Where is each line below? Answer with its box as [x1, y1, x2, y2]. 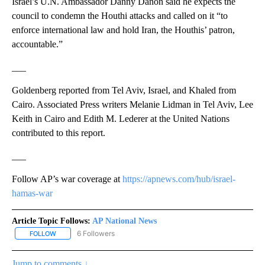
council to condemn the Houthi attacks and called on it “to [12, 10, 228, 21]
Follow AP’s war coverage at [12, 173, 122, 184]
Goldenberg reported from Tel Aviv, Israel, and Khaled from [12, 85, 236, 95]
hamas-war [12, 188, 53, 198]
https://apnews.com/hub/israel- [122, 173, 235, 184]
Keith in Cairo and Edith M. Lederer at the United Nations [12, 113, 230, 124]
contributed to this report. [12, 127, 105, 138]
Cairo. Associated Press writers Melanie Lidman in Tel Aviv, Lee [12, 99, 253, 109]
